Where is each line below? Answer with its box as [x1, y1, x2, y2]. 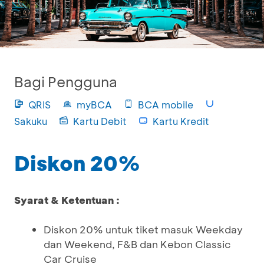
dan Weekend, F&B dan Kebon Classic [44, 237, 231, 250]
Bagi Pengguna [14, 72, 117, 91]
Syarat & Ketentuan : [14, 193, 120, 206]
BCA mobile [138, 98, 193, 111]
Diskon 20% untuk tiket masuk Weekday [44, 223, 243, 236]
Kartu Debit [73, 115, 127, 127]
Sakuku [14, 115, 47, 127]
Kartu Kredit [153, 115, 209, 127]
